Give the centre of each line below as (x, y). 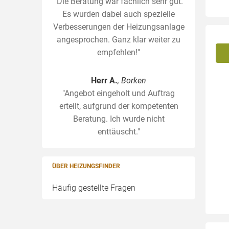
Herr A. (104, 81)
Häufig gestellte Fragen (94, 188)
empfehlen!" (119, 52)
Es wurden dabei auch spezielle (119, 14)
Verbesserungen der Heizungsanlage (119, 27)
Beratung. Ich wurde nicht (119, 119)
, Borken (132, 81)
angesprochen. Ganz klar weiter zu (119, 40)
